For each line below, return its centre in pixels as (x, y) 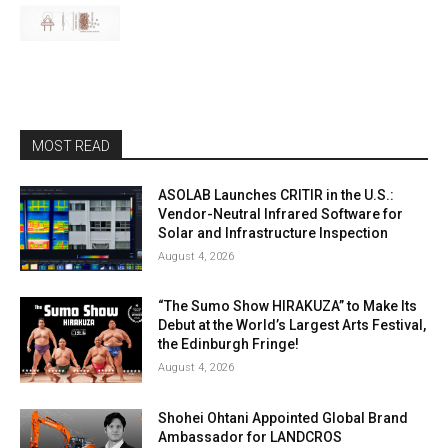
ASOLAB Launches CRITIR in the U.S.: (276, 194)
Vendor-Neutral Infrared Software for (281, 213)
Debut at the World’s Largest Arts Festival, (292, 325)
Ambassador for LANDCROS (250, 437)
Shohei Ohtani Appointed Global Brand (283, 418)
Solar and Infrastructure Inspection (273, 232)
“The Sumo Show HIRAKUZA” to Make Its (288, 306)
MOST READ (71, 145)
